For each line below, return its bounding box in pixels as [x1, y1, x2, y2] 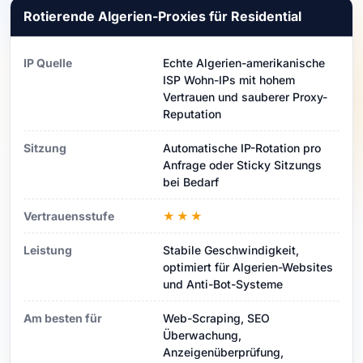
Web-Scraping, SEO [163, 310, 270, 325]
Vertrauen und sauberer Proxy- [163, 89, 327, 104]
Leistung [23, 242, 72, 257]
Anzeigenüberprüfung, [163, 344, 284, 359]
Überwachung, [163, 327, 241, 342]
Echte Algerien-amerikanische [163, 55, 325, 70]
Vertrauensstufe [23, 208, 114, 223]
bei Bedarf [163, 174, 219, 189]
